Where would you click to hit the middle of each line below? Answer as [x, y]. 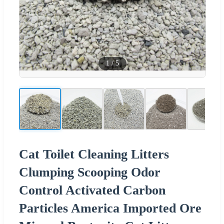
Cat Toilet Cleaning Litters [94, 154]
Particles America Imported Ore [110, 208]
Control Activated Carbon [92, 190]
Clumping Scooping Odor [90, 172]
